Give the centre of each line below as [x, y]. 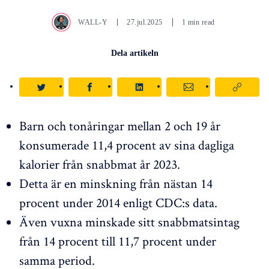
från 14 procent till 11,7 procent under [118, 240]
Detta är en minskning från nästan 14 [116, 183]
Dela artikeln [134, 53]
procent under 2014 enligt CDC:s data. [118, 202]
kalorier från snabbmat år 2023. [100, 164]
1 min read [198, 22]
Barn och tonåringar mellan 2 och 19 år [120, 125]
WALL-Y [93, 22]
